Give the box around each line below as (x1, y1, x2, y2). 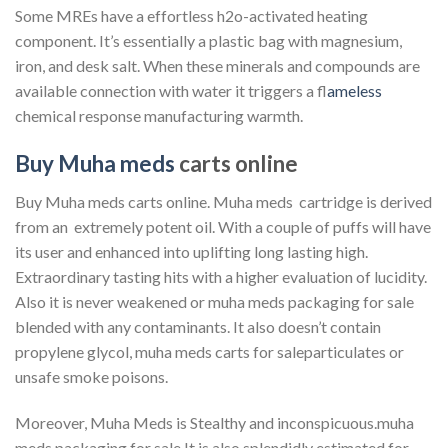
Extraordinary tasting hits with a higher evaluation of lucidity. (15, 267, 427, 287)
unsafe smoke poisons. (15, 367, 168, 387)
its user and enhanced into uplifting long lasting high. (15, 242, 368, 262)
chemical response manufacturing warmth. (15, 106, 303, 126)
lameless (327, 81, 382, 101)
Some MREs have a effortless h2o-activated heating (15, 6, 368, 26)
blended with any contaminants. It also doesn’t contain (15, 317, 381, 337)
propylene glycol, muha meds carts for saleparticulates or (15, 342, 404, 362)
